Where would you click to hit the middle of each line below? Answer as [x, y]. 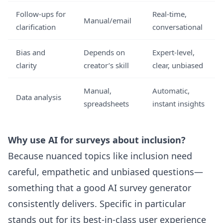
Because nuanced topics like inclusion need [100, 156]
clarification [36, 27]
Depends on [104, 52]
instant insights [178, 104]
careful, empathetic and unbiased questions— [106, 172]
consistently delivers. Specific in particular [97, 204]
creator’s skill [106, 65]
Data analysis [39, 97]
